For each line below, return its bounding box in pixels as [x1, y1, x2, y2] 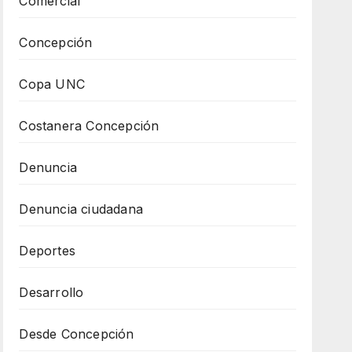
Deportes [19, 242, 75, 258]
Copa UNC [19, 75, 85, 92]
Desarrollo [19, 284, 84, 300]
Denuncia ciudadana [19, 200, 143, 217]
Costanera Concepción [19, 117, 159, 134]
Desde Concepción [19, 325, 134, 342]
